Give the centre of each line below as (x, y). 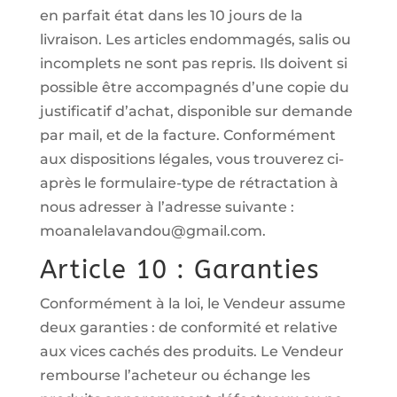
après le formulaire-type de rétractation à (189, 183)
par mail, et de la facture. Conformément (187, 135)
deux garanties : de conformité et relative (188, 327)
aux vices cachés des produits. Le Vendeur (191, 351)
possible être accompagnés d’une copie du (194, 87)
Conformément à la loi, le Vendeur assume (192, 304)
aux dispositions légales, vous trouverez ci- (191, 159)
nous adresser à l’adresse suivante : (167, 207)
